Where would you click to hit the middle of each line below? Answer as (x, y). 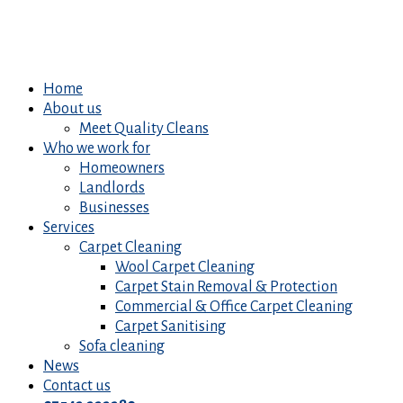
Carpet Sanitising (170, 327)
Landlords (112, 188)
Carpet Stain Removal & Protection (226, 287)
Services (69, 228)
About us (72, 109)
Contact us (77, 386)
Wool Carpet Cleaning (185, 267)
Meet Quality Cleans (144, 129)
